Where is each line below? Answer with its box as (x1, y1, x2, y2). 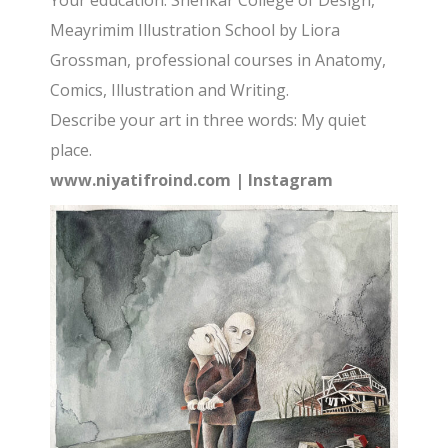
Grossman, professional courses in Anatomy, (50, 49, 387, 71)
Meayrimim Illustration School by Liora (50, 19, 341, 41)
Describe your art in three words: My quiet (50, 109, 367, 131)
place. (50, 139, 93, 161)
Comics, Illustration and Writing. (50, 79, 290, 101)
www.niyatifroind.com (50, 169, 232, 191)
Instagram (248, 169, 334, 191)
